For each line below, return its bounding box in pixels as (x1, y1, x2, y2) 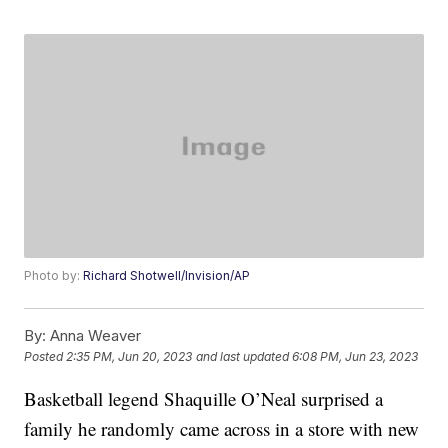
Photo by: (24, 268, 84, 284)
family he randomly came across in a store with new (24, 416, 420, 442)
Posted (24, 349, 67, 365)
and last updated (196, 349, 290, 365)
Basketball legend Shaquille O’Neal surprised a (24, 386, 384, 412)
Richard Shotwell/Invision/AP (83, 268, 251, 284)
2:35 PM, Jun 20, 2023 (66, 349, 193, 365)
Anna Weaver (46, 326, 142, 346)
